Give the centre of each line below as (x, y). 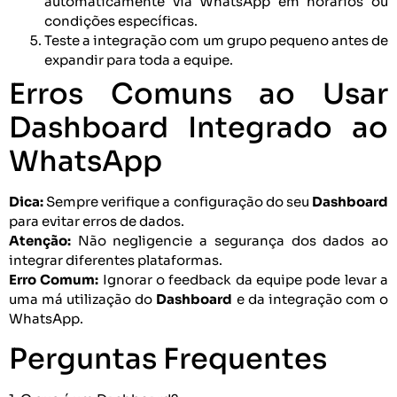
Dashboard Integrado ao (198, 128)
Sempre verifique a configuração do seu (178, 202)
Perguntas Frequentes (168, 358)
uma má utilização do (83, 300)
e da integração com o (311, 300)
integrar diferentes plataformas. (116, 261)
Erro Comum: (54, 280)
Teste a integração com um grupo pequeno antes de (216, 41)
